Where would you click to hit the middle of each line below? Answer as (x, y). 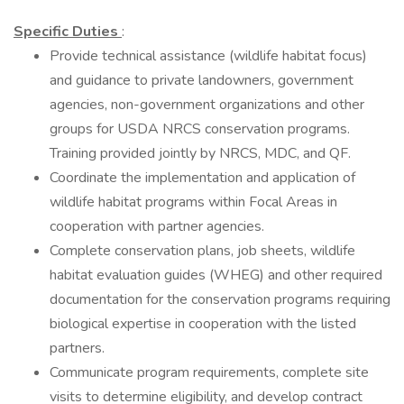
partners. (77, 348)
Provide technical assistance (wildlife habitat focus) (208, 56)
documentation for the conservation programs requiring (220, 299)
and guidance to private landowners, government (202, 80)
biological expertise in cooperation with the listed (203, 324)
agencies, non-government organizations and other (207, 105)
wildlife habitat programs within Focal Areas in (193, 202)
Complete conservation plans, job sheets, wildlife (202, 251)
